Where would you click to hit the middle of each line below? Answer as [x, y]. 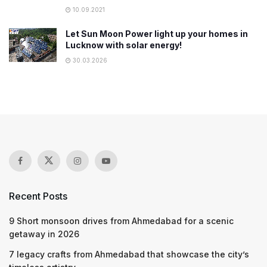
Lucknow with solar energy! [124, 45]
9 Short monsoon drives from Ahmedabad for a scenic [121, 221]
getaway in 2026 [44, 234]
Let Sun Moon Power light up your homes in [157, 34]
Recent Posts [38, 196]
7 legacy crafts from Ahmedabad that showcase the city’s [129, 254]
